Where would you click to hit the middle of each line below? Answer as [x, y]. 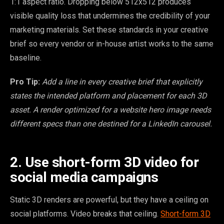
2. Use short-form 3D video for [104, 162]
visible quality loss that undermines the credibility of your [110, 16]
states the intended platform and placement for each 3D [108, 96]
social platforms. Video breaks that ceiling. [85, 214]
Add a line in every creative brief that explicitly [122, 82]
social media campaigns [84, 177]
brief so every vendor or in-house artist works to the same [112, 44]
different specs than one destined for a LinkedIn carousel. [111, 124]
